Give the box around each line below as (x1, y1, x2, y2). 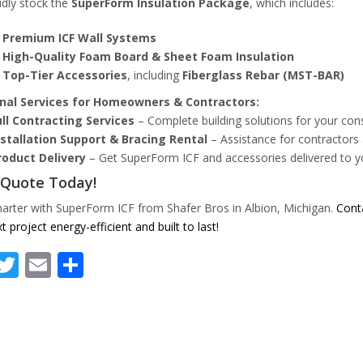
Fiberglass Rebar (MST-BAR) (181, 66, 344, 83)
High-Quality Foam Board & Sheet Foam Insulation (2, 48, 294, 64)
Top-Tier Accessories (2, 66, 127, 83)
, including (126, 66, 182, 83)
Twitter (18, 246, 105, 282)
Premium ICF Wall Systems (2, 29, 156, 45)
